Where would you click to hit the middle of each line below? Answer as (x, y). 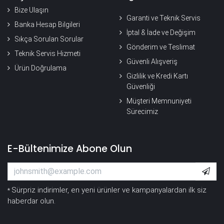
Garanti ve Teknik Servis (163, 18)
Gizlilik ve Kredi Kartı (157, 76)
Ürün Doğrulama (40, 68)
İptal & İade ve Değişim (161, 32)
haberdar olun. (31, 201)
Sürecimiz (142, 111)
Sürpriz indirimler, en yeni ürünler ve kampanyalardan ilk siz (109, 190)
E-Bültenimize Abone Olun (70, 148)
